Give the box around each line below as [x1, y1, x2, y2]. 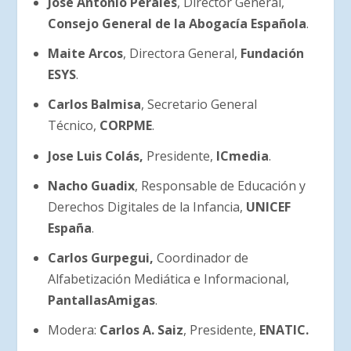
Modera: [47, 321, 100, 339]
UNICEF [242, 197, 291, 215]
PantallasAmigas [47, 291, 155, 309]
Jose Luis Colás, [47, 147, 147, 165]
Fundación [240, 45, 304, 63]
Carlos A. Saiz [99, 321, 183, 339]
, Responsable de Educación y [134, 176, 306, 194]
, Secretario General [140, 96, 257, 114]
